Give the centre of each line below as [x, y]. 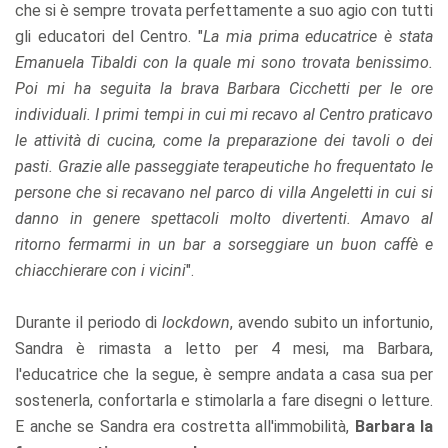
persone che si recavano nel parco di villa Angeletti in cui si [224, 192]
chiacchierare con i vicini [100, 270]
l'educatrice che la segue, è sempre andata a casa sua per [224, 374]
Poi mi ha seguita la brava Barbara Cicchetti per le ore [224, 88]
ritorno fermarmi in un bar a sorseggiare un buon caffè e [224, 244]
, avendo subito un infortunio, [331, 322]
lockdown [196, 322]
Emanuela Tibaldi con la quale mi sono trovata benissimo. [224, 62]
